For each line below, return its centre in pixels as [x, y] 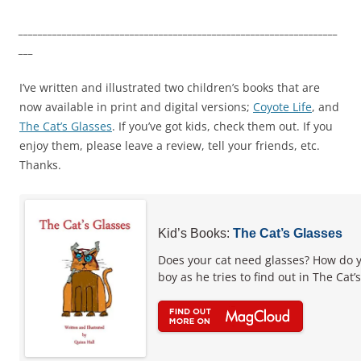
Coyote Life [282, 107]
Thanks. [40, 165]
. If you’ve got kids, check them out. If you [222, 126]
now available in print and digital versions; [136, 107]
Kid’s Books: [194, 233]
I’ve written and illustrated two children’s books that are [170, 87]
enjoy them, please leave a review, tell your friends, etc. [170, 145]
